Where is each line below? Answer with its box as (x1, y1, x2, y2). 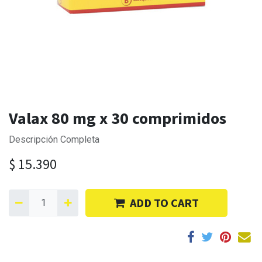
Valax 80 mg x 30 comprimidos (9, 108, 226, 129)
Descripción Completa (9, 134, 99, 146)
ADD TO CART (129, 195, 199, 211)
